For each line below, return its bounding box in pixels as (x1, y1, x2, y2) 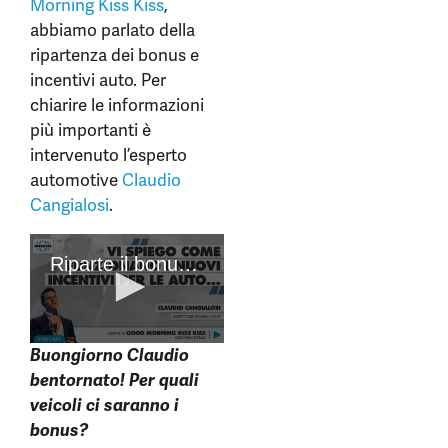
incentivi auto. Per (30, 69, 166, 91)
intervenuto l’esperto (30, 144, 187, 166)
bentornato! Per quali (30, 369, 199, 392)
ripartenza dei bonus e (30, 44, 199, 66)
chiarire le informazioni (30, 94, 204, 116)
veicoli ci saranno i (30, 394, 179, 417)
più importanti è (30, 119, 151, 141)
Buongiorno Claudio (30, 344, 189, 367)
